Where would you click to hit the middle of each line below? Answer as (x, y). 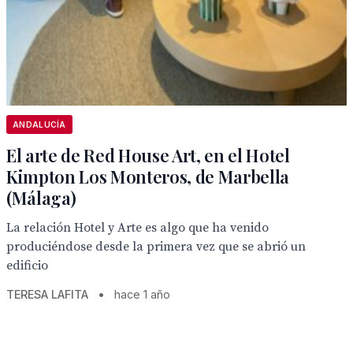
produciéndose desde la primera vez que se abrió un (156, 247)
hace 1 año (142, 294)
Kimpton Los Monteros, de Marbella (148, 176)
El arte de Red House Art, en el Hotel (148, 155)
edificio (27, 266)
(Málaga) (41, 198)
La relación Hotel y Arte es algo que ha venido (137, 228)
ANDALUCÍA (39, 124)
